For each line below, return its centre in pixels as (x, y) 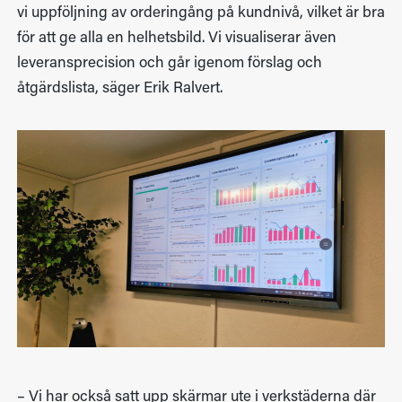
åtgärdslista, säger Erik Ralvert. (119, 88)
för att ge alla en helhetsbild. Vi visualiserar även (176, 38)
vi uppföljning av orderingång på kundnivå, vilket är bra (201, 13)
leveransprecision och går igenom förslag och (169, 63)
